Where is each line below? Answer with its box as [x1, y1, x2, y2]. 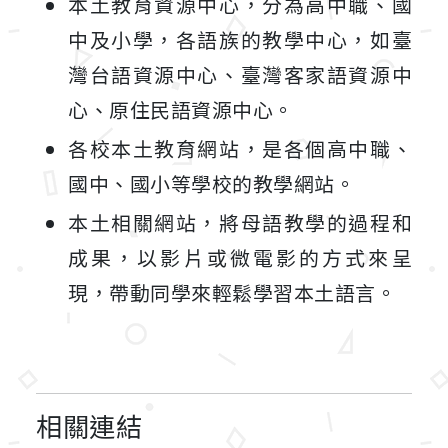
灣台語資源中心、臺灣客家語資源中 [68, 60, 412, 89]
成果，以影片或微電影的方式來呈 [68, 243, 412, 272]
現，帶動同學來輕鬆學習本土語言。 [68, 278, 396, 307]
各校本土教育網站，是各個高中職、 [68, 134, 412, 163]
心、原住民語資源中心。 [68, 95, 294, 124]
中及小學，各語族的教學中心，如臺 [68, 25, 412, 54]
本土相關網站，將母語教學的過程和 [68, 208, 412, 237]
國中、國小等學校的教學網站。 [68, 169, 355, 198]
